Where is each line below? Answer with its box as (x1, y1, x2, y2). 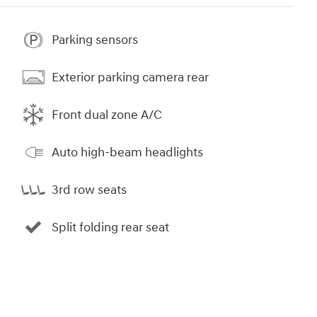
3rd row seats (52, 181, 127, 198)
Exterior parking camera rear (52, 69, 209, 86)
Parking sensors (52, 31, 138, 48)
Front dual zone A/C (52, 106, 162, 123)
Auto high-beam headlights (52, 144, 203, 161)
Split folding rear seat (52, 219, 169, 236)
